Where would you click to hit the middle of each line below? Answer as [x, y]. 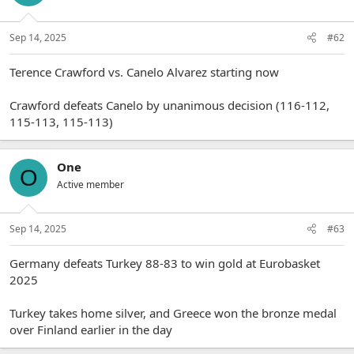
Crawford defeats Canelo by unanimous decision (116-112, [169, 105]
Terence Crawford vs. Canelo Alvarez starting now [144, 72]
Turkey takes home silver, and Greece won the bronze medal [173, 313]
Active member [90, 185]
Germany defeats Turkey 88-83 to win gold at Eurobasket [165, 263]
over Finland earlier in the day [91, 329]
